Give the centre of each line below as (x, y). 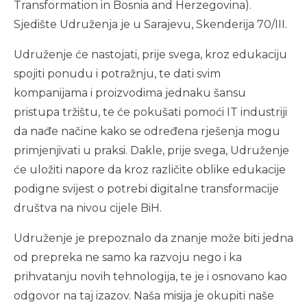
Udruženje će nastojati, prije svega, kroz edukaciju (150, 54)
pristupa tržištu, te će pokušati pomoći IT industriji (150, 112)
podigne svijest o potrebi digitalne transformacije (146, 189)
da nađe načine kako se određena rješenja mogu (147, 131)
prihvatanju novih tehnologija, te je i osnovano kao (150, 277)
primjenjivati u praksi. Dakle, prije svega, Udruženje (151, 150)
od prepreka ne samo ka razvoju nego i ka (128, 257)
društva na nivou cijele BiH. (88, 208)
